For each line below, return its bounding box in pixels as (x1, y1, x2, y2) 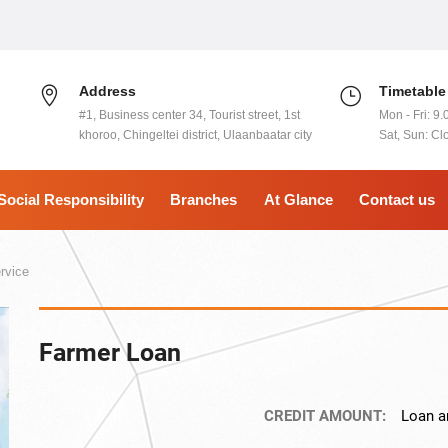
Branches (170, 191, 237, 208)
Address (79, 83, 137, 99)
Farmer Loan (39, 338, 181, 367)
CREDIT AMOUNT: (263, 407, 386, 425)
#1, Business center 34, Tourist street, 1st (79, 108, 301, 122)
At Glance (263, 191, 333, 208)
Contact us (359, 191, 435, 208)
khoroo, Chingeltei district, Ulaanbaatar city (79, 128, 313, 142)
